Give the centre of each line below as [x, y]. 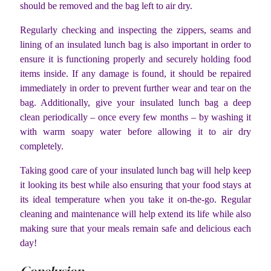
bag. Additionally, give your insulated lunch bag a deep [135, 103]
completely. [42, 146]
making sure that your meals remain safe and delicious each [135, 229]
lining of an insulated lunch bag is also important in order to [135, 45]
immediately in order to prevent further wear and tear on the [135, 88]
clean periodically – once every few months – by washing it [135, 117]
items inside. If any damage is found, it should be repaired [135, 74]
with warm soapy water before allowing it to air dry [135, 132]
